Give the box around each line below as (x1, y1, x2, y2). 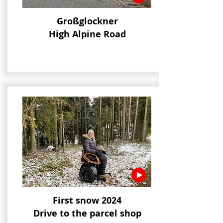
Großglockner (56, 15, 118, 28)
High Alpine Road (48, 28, 126, 41)
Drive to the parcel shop (33, 207, 141, 220)
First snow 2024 (53, 194, 121, 207)
